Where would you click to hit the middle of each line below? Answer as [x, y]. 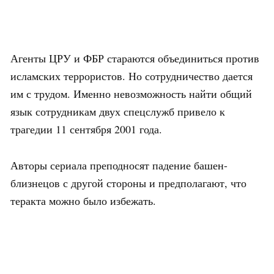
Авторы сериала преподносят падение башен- [119, 165]
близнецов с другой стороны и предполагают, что [128, 183]
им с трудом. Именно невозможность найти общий [131, 94]
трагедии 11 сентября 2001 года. [86, 129]
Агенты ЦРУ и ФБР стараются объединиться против [135, 58]
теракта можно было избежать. [83, 201]
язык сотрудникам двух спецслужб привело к [118, 112]
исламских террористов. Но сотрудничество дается [131, 76]
